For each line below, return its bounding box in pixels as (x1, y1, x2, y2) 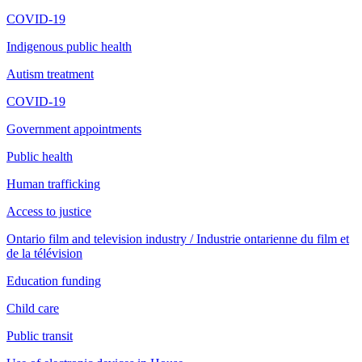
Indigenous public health (6, 39, 132, 53)
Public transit (6, 328, 73, 343)
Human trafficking (6, 176, 100, 191)
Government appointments (6, 121, 141, 136)
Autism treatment (6, 66, 94, 81)
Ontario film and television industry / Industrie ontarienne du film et (6, 231, 349, 246)
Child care (6, 301, 59, 315)
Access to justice (6, 204, 91, 218)
